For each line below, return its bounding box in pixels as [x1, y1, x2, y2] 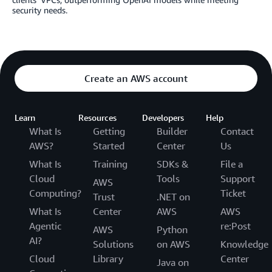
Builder [157, 124, 188, 137]
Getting [93, 124, 125, 137]
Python [157, 223, 188, 236]
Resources [78, 112, 117, 123]
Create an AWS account [84, 72, 188, 84]
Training [93, 157, 127, 170]
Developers [142, 112, 184, 123]
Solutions [93, 237, 134, 250]
